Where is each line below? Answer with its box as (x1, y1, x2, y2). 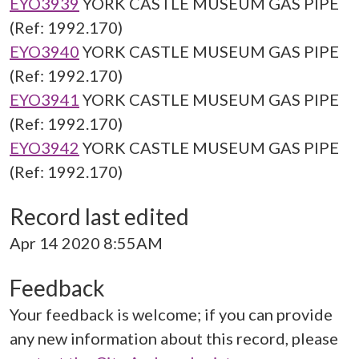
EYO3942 (10, 138, 79, 157)
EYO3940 (10, 42, 79, 61)
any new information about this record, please (10, 329, 338, 348)
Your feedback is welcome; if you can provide (10, 305, 333, 324)
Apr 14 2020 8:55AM (10, 233, 163, 252)
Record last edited (10, 203, 189, 230)
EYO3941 (10, 90, 79, 109)
